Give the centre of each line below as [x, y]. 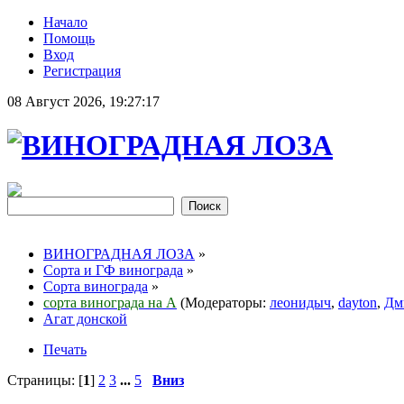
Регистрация [82, 71]
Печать [65, 349]
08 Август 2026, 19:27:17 [83, 101]
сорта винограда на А [110, 302]
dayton [358, 302]
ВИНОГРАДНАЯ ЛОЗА [119, 253]
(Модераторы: [223, 302]
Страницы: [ [45, 380]
